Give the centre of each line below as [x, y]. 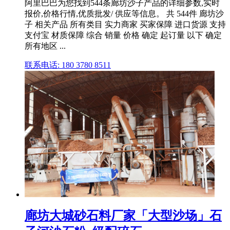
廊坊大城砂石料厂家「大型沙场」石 [123, 216]
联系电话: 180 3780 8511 [68, 65]
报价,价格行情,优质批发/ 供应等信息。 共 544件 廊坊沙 [124, 14]
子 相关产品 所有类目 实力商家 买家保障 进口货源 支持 [125, 25]
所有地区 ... [45, 46]
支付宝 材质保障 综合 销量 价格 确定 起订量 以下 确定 [123, 35]
